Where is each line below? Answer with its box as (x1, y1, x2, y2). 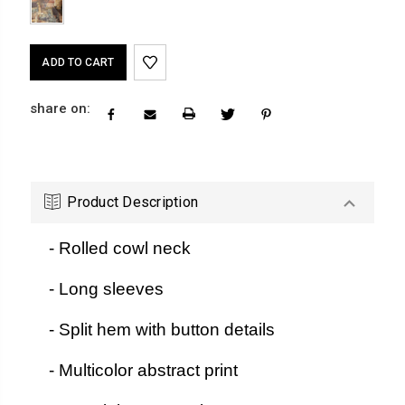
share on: (30, 99, 91, 117)
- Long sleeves (49, 278, 165, 298)
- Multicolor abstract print (49, 360, 239, 380)
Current (30, 45, 80, 62)
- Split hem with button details (49, 319, 276, 339)
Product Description (67, 193, 199, 211)
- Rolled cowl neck (49, 238, 192, 258)
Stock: (30, 65, 71, 82)
